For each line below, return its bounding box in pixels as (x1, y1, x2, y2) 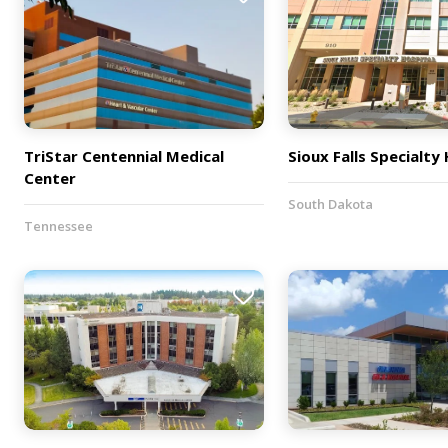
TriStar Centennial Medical (24, 146, 224, 167)
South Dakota (288, 195, 373, 214)
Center (24, 168, 76, 189)
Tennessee (24, 217, 93, 236)
